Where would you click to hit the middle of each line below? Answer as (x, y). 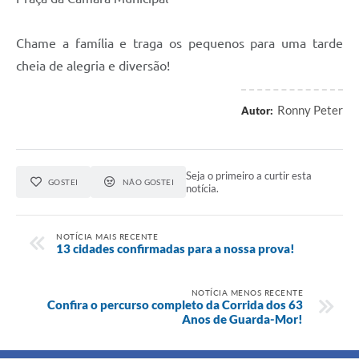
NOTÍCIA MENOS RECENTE (247, 292)
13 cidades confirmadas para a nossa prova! (175, 248)
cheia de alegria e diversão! (93, 66)
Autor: (257, 111)
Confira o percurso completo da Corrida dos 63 (175, 304)
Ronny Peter (310, 110)
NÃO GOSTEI (148, 182)
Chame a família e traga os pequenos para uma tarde (179, 44)
